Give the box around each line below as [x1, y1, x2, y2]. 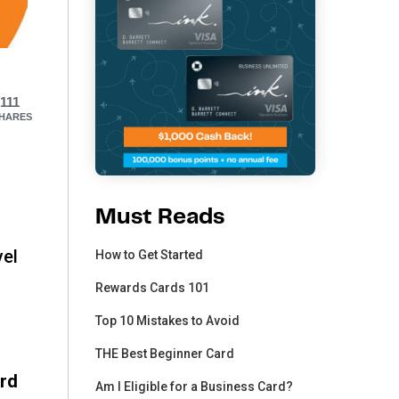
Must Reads [95, 207, 225, 229]
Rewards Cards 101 [95, 281, 210, 296]
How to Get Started [95, 248, 204, 263]
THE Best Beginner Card [95, 346, 235, 362]
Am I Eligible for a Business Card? [95, 379, 294, 395]
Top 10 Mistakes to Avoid [95, 313, 240, 329]
